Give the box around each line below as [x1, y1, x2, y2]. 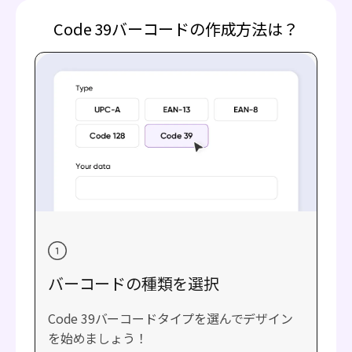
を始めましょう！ [48, 328, 148, 348]
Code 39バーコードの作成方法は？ [53, 17, 299, 40]
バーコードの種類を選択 [48, 272, 219, 295]
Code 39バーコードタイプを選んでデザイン [48, 309, 293, 328]
